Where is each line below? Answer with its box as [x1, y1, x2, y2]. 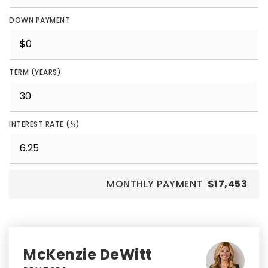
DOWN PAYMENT [9, 15, 70, 25]
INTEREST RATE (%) [9, 119, 80, 129]
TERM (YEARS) [9, 67, 61, 77]
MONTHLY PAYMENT [106, 177, 203, 191]
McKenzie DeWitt [23, 245, 152, 264]
